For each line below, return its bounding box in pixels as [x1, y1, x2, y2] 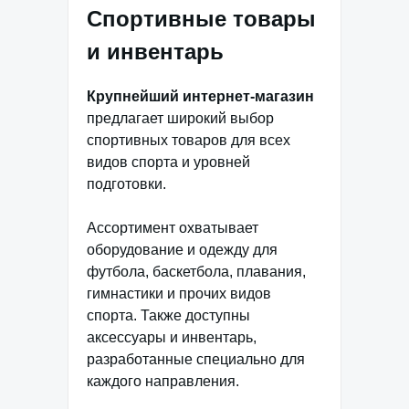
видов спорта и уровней [87, 154, 250, 171]
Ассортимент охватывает [87, 220, 258, 236]
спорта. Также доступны [87, 308, 250, 324]
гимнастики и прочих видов [87, 286, 271, 302]
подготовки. [87, 176, 166, 193]
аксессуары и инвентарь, [87, 330, 257, 346]
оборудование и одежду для [87, 242, 278, 258]
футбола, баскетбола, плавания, [87, 264, 306, 280]
